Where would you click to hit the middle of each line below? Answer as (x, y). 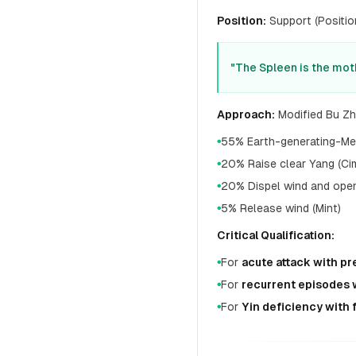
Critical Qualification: (276, 235)
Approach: (246, 114)
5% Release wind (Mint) (281, 208)
